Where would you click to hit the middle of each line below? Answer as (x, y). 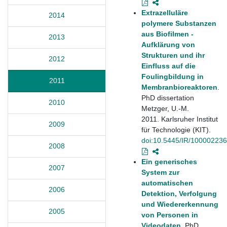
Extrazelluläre (165, 12)
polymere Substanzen (179, 23)
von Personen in (170, 215)
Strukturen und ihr (173, 55)
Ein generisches (169, 161)
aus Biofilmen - (167, 34)
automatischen (167, 183)
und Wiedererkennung (180, 204)
